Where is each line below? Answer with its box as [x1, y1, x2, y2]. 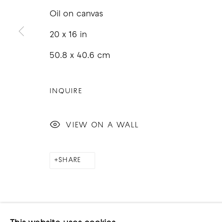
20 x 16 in [50, 30, 87, 39]
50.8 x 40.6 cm [50, 51, 111, 60]
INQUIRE [50, 88, 83, 95]
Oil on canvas [50, 9, 103, 18]
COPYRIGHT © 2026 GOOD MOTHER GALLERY [45, 60, 205, 66]
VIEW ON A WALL [66, 121, 139, 129]
